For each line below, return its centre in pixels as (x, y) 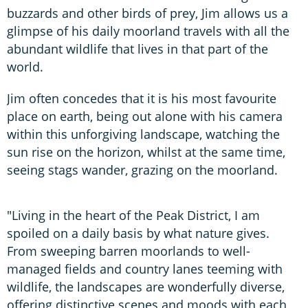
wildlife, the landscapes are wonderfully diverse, (146, 286)
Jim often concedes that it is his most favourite (142, 98)
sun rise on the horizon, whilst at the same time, (146, 152)
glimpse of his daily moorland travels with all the (148, 31)
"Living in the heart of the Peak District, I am (133, 215)
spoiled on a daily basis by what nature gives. (138, 233)
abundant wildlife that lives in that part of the (137, 48)
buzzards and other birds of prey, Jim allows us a (147, 13)
